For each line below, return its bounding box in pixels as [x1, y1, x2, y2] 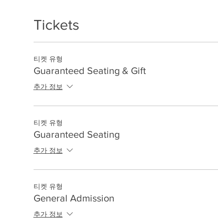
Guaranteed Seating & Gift [33, 65, 146, 76]
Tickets [33, 17, 79, 33]
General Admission [33, 193, 114, 203]
